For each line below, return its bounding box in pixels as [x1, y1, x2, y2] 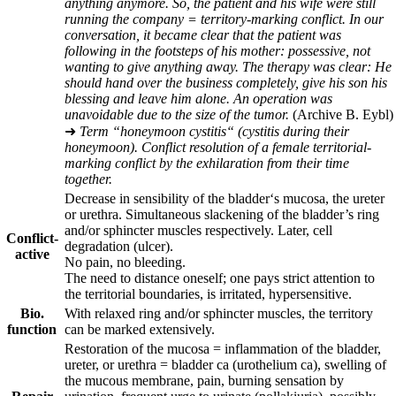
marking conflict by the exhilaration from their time [65, 156, 349, 171]
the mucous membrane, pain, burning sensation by [65, 373, 344, 388]
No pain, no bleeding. [65, 255, 186, 270]
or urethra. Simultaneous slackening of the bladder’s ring [65, 207, 379, 222]
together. [65, 171, 112, 187]
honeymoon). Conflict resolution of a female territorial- [65, 140, 371, 155]
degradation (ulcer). [65, 239, 173, 254]
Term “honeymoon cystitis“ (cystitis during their [80, 124, 349, 139]
